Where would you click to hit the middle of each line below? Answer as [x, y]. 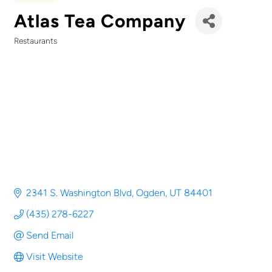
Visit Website [55, 257]
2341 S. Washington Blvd [79, 193]
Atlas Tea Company [100, 21]
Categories [43, 50]
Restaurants [36, 41]
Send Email [50, 236]
